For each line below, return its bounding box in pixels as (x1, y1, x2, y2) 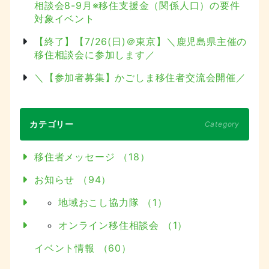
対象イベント (34, 12, 95, 25)
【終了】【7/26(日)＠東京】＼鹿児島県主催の (34, 35, 247, 47)
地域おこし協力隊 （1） (58, 196, 168, 208)
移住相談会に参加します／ (34, 48, 156, 61)
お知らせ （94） (34, 173, 112, 186)
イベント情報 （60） (34, 241, 131, 254)
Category (204, 119, 240, 128)
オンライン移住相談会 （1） (58, 219, 188, 231)
